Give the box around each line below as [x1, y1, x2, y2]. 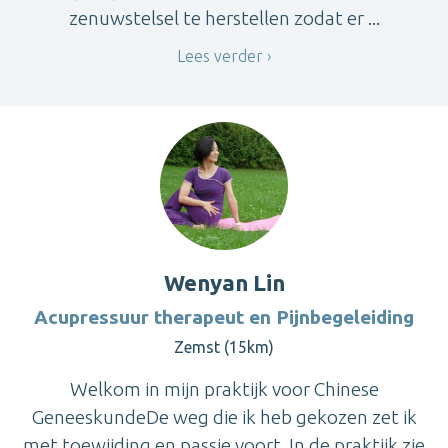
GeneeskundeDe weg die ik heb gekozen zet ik [31, 406, 417, 429]
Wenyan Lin [163, 270, 285, 296]
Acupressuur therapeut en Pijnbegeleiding [34, 306, 414, 329]
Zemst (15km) [174, 338, 274, 357]
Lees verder [177, 46, 263, 65]
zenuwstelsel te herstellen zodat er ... [68, 7, 380, 30]
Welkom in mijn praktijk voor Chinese [69, 378, 379, 401]
